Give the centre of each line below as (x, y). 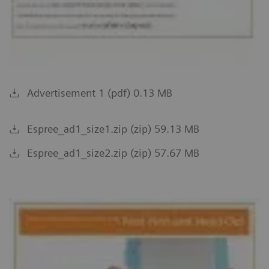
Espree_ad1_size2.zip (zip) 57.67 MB (113, 153)
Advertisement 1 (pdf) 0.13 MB (100, 92)
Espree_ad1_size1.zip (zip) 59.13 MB (113, 128)
